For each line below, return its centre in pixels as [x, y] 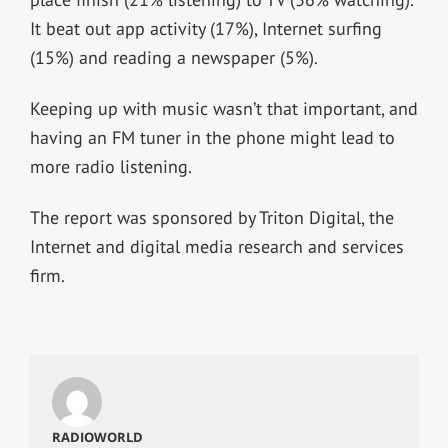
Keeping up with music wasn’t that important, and [223, 108]
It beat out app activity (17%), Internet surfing [205, 28]
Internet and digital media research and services [216, 246]
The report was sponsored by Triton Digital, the [211, 217]
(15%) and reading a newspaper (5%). [173, 57]
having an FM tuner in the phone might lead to [212, 137]
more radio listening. [110, 166]
